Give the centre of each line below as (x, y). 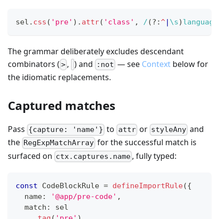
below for (190, 64)
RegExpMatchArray (59, 143)
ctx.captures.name (93, 156)
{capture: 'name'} (66, 130)
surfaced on (31, 156)
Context (156, 64)
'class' (119, 22)
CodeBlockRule (71, 186)
